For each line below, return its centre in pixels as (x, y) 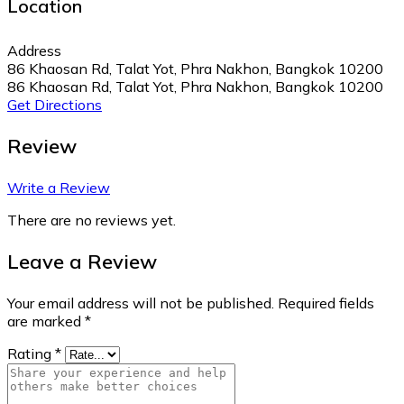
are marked (46, 321)
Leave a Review (82, 261)
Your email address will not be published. (141, 303)
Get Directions (55, 104)
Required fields (324, 303)
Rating (31, 353)
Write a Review (59, 187)
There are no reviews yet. (92, 220)
